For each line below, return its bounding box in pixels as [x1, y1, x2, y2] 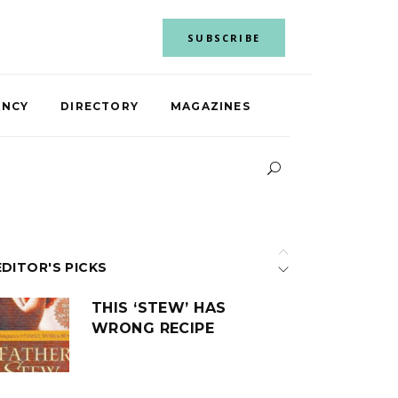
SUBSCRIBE [187, 30, 260, 44]
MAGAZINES [171, 99, 251, 112]
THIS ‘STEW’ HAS [91, 299, 227, 316]
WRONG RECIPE [91, 320, 215, 337]
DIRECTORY [60, 99, 139, 112]
